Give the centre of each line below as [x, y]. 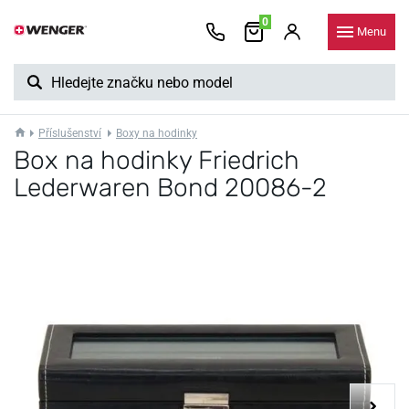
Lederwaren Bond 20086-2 [170, 188]
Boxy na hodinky [157, 133]
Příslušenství [70, 133]
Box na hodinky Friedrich [157, 160]
